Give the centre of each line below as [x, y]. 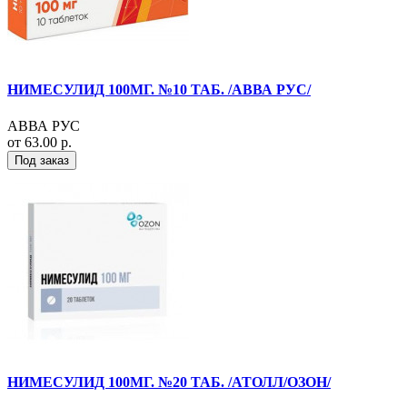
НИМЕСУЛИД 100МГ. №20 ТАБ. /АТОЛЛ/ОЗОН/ [169, 382]
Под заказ [42, 160]
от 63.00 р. [40, 142]
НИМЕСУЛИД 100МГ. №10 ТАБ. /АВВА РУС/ [159, 90]
